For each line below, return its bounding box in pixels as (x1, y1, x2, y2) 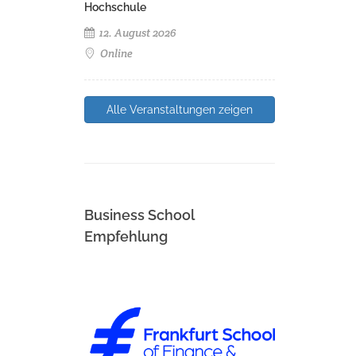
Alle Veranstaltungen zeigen (106, 103, 253, 116)
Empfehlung (84, 228, 168, 245)
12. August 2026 (97, 25, 176, 40)
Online (98, 46, 133, 60)
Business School (84, 207, 194, 223)
